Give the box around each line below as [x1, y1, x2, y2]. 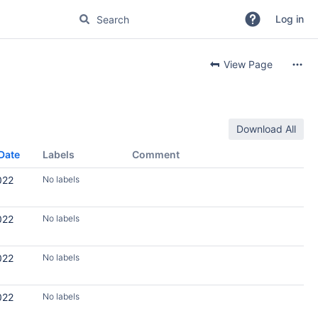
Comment [132, 148, 180, 160]
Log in [275, 13, 304, 25]
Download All [236, 123, 296, 135]
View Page [221, 58, 273, 70]
